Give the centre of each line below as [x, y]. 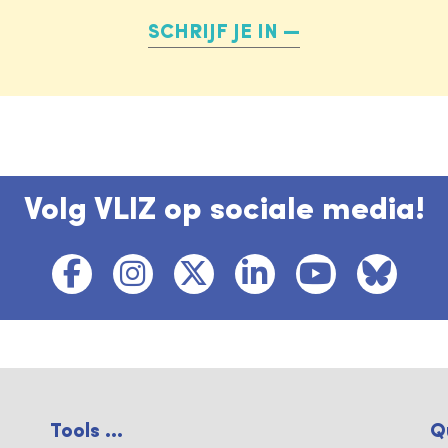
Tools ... [86, 431]
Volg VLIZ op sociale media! [224, 210]
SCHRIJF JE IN [213, 32]
